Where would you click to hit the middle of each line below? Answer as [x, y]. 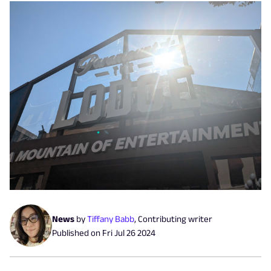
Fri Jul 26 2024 [129, 233]
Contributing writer [175, 219]
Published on [77, 233]
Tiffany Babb [111, 219]
